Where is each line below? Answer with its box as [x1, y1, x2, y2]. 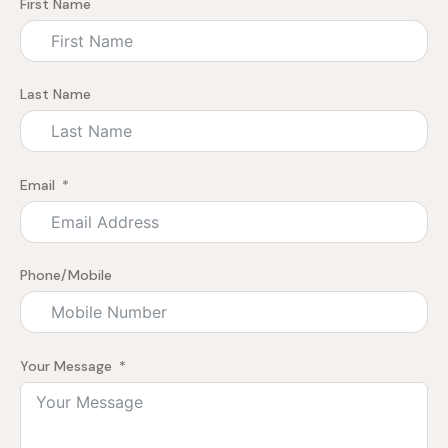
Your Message [20, 356, 112, 375]
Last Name [20, 85, 91, 104]
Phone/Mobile [20, 266, 112, 285]
